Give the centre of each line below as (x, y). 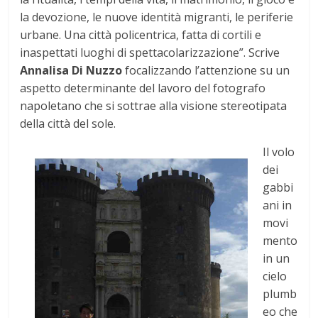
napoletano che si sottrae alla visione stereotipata (154, 106)
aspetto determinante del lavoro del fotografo (143, 88)
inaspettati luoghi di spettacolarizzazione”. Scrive (150, 53)
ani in (278, 205)
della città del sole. (68, 124)
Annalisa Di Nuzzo (71, 71)
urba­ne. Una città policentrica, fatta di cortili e (141, 35)
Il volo (279, 152)
